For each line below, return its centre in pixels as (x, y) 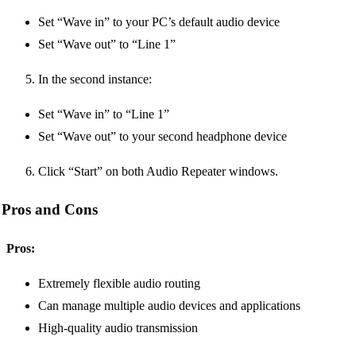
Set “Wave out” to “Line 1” (107, 44)
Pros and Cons (50, 210)
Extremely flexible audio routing (119, 284)
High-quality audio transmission (118, 328)
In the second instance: (95, 79)
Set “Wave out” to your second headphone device (163, 136)
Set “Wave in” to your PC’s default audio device (159, 21)
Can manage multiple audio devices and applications (169, 306)
